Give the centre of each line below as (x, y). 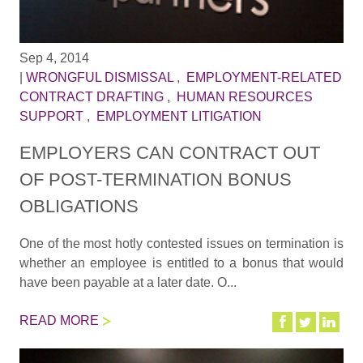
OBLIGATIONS (79, 207)
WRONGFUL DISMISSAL (99, 77)
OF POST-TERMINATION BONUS (155, 180)
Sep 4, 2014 (54, 58)
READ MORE (59, 320)
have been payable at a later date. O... (128, 283)
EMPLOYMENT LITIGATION (179, 116)
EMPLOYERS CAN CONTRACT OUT (169, 153)
